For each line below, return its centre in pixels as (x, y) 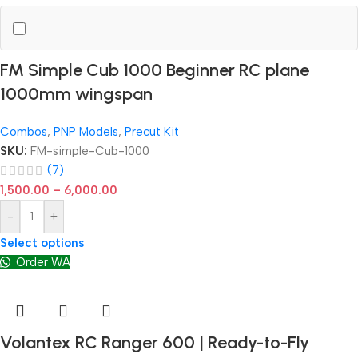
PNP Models (86, 132)
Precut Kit (152, 132)
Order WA (42, 263)
